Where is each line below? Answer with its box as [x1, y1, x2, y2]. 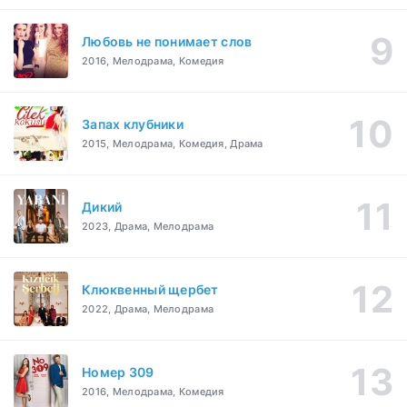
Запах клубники [82, 116, 184, 133]
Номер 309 [82, 364, 154, 381]
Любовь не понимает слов [82, 34, 253, 50]
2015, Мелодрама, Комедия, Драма [82, 137, 263, 151]
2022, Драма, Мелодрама [82, 303, 214, 316]
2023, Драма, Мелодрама [82, 220, 214, 233]
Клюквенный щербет [82, 282, 219, 298]
